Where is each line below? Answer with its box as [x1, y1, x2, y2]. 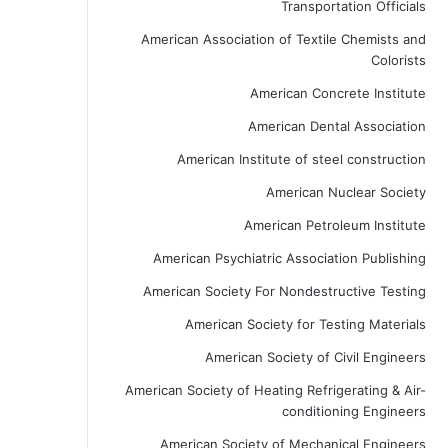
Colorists [370, 52, 426, 68]
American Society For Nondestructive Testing [142, 283, 426, 299]
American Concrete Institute [249, 85, 426, 101]
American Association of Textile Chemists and [140, 31, 426, 47]
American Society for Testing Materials [184, 316, 426, 332]
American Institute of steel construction [176, 151, 426, 167]
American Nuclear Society [265, 184, 426, 200]
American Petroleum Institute [243, 217, 426, 233]
